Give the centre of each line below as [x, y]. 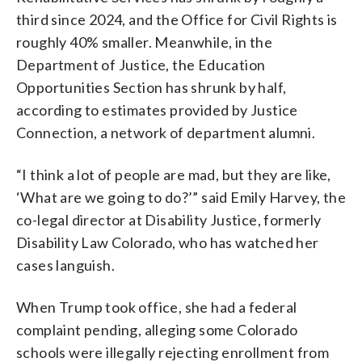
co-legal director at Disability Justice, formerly [169, 219]
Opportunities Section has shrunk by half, [152, 87]
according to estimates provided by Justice [157, 109]
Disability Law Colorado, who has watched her [168, 242]
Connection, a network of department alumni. [166, 132]
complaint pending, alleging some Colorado [157, 329]
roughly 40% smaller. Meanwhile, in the [145, 42]
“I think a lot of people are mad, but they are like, [174, 174]
